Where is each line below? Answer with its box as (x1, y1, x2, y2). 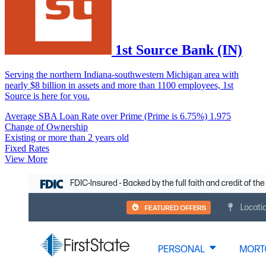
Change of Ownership (5, 122, 88, 132)
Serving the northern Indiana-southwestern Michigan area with (5, 69, 239, 80)
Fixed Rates (5, 143, 49, 154)
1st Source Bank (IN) (115, 42, 242, 58)
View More (5, 154, 47, 164)
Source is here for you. (5, 91, 90, 102)
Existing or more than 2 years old (5, 132, 129, 143)
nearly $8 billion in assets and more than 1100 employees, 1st (5, 80, 233, 91)
